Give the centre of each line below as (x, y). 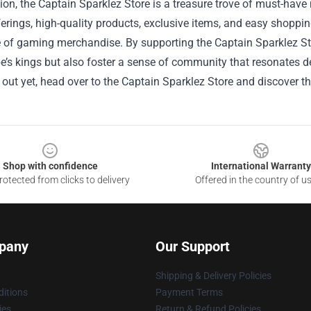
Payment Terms (189, 293)
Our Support (193, 247)
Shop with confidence (50, 166)
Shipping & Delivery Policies (213, 276)
